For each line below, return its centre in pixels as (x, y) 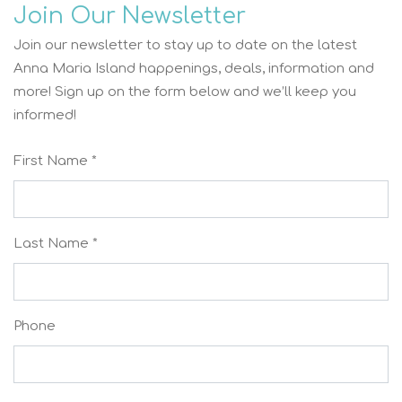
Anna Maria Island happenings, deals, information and (194, 69)
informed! (45, 116)
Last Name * (56, 244)
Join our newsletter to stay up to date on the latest (185, 46)
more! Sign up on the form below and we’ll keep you (185, 92)
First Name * (55, 162)
